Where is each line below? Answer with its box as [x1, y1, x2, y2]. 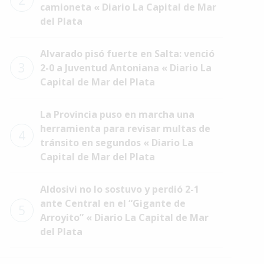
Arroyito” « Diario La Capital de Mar [39, 211, 209, 224]
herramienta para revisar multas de [39, 122, 210, 135]
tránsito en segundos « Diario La [39, 136, 193, 149]
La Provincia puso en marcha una [39, 108, 194, 121]
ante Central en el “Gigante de [39, 197, 186, 210]
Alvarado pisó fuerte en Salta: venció [39, 47, 214, 60]
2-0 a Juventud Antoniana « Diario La [39, 61, 212, 74]
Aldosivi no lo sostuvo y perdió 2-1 [39, 183, 199, 196]
